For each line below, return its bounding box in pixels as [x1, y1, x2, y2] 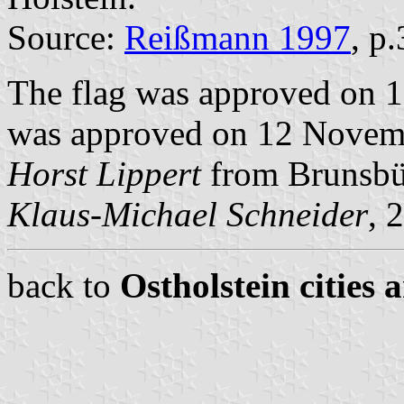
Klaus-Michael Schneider [7, 194, 368, 234]
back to [7, 265, 120, 305]
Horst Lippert [7, 153, 201, 193]
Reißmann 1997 [124, 17, 351, 57]
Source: [7, 17, 124, 57]
